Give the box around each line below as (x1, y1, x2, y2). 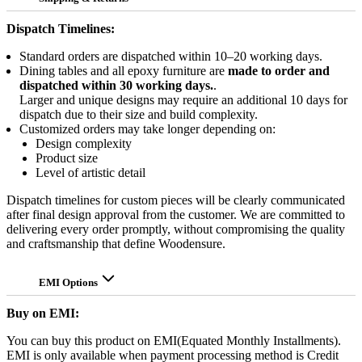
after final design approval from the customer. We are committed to (6, 207, 345, 221)
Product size (36, 150, 98, 165)
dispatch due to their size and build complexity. (19, 107, 258, 121)
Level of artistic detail (36, 165, 145, 179)
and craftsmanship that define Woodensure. (6, 236, 225, 250)
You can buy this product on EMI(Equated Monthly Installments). (6, 333, 341, 347)
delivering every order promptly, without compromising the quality (6, 221, 345, 236)
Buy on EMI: (6, 305, 79, 320)
